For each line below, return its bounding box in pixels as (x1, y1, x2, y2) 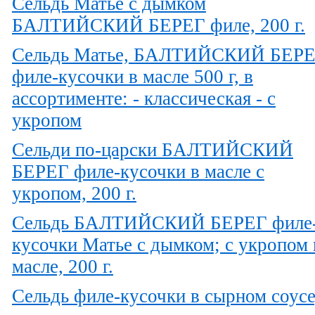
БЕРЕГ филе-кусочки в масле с (12, 160, 264, 182)
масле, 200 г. (12, 255, 113, 277)
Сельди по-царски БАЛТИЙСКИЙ (12, 139, 293, 160)
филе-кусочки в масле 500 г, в (12, 65, 253, 87)
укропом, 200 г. (12, 182, 136, 204)
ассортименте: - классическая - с (12, 87, 276, 109)
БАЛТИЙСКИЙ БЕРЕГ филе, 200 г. (12, 14, 305, 36)
